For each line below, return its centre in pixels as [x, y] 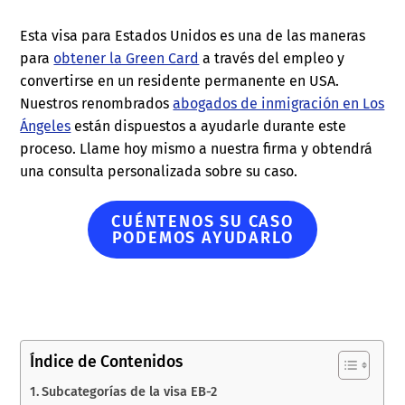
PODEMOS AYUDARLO [202, 238]
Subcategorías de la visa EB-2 [130, 392]
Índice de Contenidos [107, 363]
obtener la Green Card [127, 59]
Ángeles [46, 127]
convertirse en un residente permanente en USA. [180, 81]
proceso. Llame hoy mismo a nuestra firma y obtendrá [197, 149]
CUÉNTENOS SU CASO [202, 222]
